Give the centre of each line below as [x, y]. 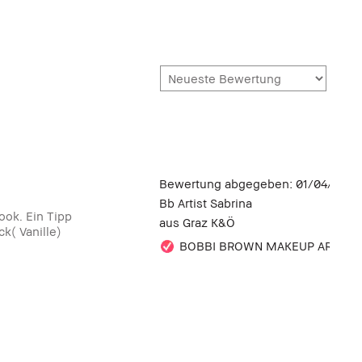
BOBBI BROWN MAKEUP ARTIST [268, 245]
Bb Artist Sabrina [206, 202]
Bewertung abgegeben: [227, 183]
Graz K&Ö [209, 222]
